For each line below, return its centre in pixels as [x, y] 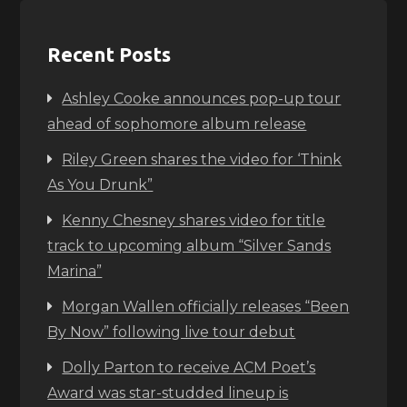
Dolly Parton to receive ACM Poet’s [189, 367]
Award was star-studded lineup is [168, 393]
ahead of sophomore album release [177, 124]
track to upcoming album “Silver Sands [189, 246]
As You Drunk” [100, 185]
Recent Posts [109, 54]
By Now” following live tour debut [172, 332]
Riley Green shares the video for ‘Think [202, 159]
